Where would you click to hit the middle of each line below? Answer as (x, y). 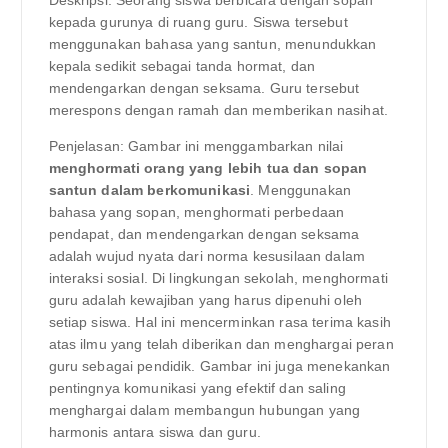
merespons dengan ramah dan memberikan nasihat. (218, 110)
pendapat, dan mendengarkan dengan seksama (204, 234)
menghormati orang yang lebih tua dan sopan (208, 168)
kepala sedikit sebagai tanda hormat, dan (182, 66)
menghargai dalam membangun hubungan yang (204, 410)
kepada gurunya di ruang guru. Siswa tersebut (198, 22)
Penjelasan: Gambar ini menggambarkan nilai (196, 146)
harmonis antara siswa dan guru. (154, 432)
